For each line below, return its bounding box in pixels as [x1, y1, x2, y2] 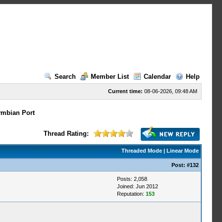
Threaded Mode [121, 148, 162, 154]
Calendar [143, 73, 171, 80]
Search [54, 73, 76, 80]
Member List [90, 73, 129, 80]
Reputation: [116, 191, 146, 197]
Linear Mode [166, 148, 199, 154]
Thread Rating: [43, 130, 89, 137]
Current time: [108, 88, 143, 94]
